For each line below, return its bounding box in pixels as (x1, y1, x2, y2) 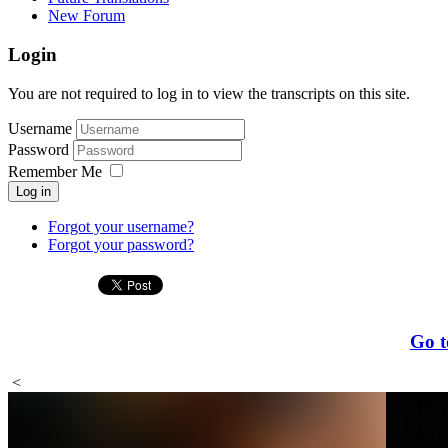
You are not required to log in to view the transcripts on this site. (8, 84, 410, 102)
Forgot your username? (48, 217, 194, 235)
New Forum (48, 7, 125, 25)
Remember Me (8, 162, 102, 180)
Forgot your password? (48, 235, 194, 253)
